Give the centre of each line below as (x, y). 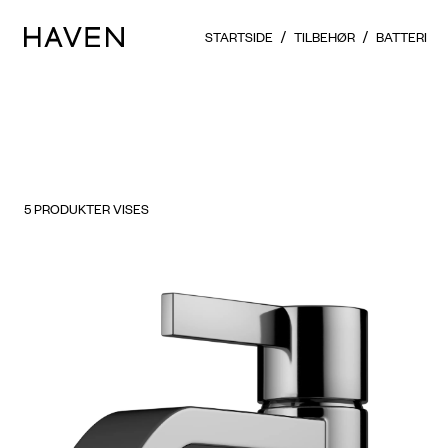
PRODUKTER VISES (91, 208)
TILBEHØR (324, 36)
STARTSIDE (239, 36)
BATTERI (401, 36)
